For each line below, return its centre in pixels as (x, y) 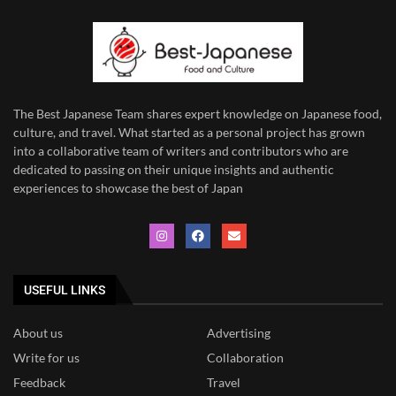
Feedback (39, 383)
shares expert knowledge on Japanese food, (264, 114)
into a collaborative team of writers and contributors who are (181, 151)
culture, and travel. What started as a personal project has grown (189, 133)
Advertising (239, 333)
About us (38, 333)
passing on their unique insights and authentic (208, 170)
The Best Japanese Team (80, 114)
